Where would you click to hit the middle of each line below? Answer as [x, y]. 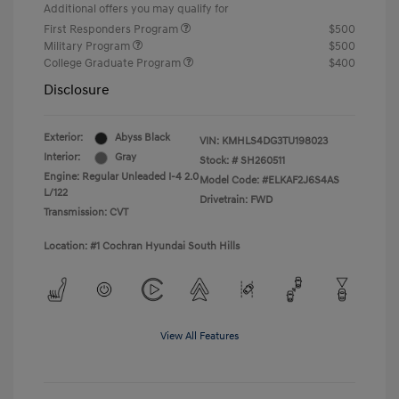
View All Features [199, 337]
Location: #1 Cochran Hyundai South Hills [142, 247]
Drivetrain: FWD [236, 200]
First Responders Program [112, 30]
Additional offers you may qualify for [136, 9]
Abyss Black [142, 138]
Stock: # [219, 161]
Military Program [88, 47]
